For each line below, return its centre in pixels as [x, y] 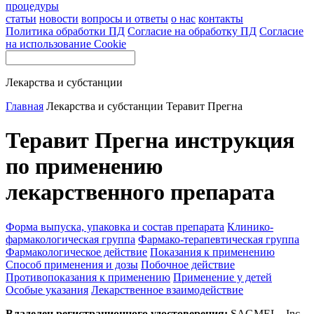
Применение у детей [223, 277]
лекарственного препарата [140, 192]
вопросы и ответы [125, 19]
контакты [221, 19]
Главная [25, 106]
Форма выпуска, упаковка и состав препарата [115, 226]
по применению [84, 166]
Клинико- [250, 226]
